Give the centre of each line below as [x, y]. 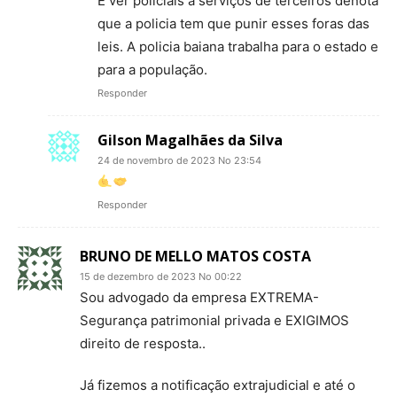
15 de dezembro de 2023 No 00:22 [161, 276]
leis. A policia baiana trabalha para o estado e [238, 47]
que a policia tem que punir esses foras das [234, 23]
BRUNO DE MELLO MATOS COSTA [195, 256]
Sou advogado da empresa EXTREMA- [199, 297]
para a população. [152, 70]
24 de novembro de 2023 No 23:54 [179, 160]
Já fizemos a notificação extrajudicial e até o [218, 385]
